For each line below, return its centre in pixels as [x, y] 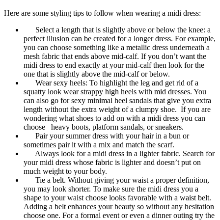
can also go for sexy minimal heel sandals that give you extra [117, 100]
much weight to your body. [65, 171]
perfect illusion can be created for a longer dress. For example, [120, 38]
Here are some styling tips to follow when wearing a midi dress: [102, 13]
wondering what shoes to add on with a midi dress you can [114, 118]
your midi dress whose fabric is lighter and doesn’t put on [112, 162]
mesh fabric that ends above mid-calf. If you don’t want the [115, 56]
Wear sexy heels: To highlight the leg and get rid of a [111, 82]
